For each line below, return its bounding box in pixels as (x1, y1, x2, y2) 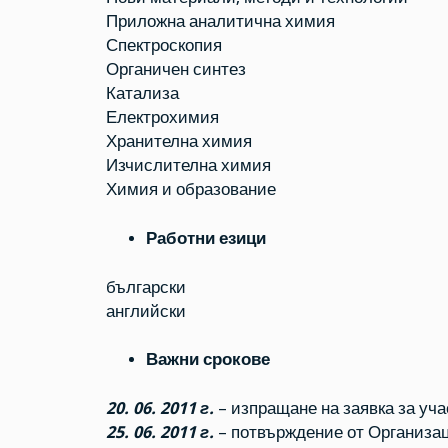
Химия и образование (105, 180, 276, 200)
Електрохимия (105, 108, 219, 128)
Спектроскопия (105, 36, 222, 56)
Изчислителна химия (105, 156, 271, 176)
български (105, 277, 186, 297)
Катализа (105, 84, 179, 104)
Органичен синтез (105, 60, 246, 80)
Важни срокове (145, 350, 270, 370)
